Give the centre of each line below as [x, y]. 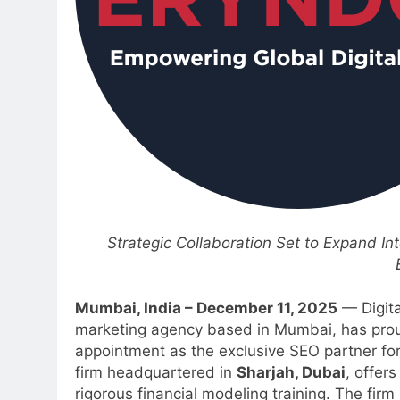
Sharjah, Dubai [291, 373]
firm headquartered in [156, 373]
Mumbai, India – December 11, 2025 [206, 308]
